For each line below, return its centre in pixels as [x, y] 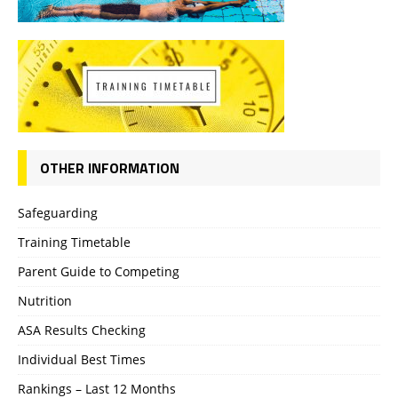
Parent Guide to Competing [99, 271]
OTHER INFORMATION [110, 167]
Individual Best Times [82, 359]
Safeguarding [58, 212]
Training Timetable [74, 242]
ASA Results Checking [82, 330]
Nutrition [45, 300]
